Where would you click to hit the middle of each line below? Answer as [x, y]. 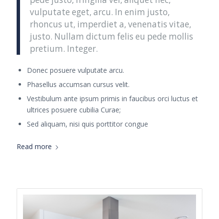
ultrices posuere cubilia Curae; [74, 109]
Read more [34, 146]
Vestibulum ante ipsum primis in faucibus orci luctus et [112, 98]
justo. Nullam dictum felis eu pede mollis [111, 36]
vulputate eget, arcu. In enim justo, [99, 12]
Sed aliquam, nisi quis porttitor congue [87, 124]
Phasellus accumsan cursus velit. [78, 84]
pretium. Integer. [64, 48]
